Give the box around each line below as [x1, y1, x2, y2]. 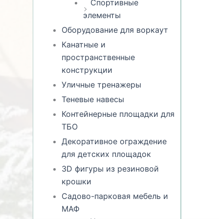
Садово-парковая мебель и [62, 191, 169, 201]
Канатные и [62, 39, 106, 49]
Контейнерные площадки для [62, 109, 175, 119]
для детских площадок [62, 149, 152, 159]
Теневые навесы [62, 94, 125, 104]
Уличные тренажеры [62, 79, 142, 89]
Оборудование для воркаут [62, 24, 169, 35]
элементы [83, 10, 121, 20]
